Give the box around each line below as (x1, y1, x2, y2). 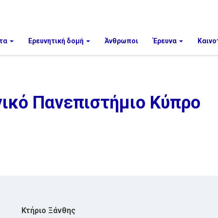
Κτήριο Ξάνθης (21, 206, 75, 215)
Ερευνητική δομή (28, 37, 85, 45)
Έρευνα (152, 37, 178, 45)
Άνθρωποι (104, 37, 138, 45)
